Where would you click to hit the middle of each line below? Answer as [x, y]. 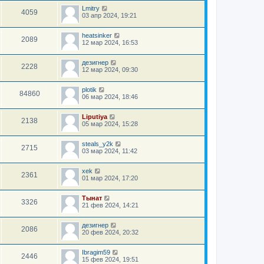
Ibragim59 [96, 253]
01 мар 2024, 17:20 [110, 178]
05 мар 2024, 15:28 [110, 124]
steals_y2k [98, 144]
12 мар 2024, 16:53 [110, 42]
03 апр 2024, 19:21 [109, 15]
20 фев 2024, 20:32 [110, 232]
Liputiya [95, 117]
